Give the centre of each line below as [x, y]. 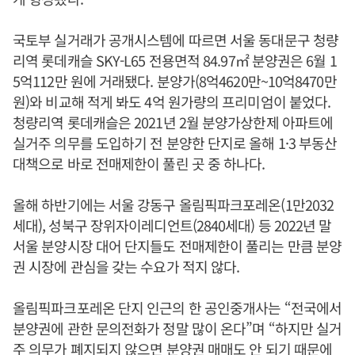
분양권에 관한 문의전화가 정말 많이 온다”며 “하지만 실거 [177, 328]
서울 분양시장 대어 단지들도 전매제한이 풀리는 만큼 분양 [177, 246]
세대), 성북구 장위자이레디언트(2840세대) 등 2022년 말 [172, 225]
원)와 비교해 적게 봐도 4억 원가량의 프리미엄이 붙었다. [172, 101]
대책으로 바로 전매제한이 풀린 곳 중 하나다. [139, 163]
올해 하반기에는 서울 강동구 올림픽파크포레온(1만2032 [174, 204]
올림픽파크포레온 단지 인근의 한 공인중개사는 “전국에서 [177, 307]
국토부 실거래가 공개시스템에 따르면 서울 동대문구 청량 [176, 40]
